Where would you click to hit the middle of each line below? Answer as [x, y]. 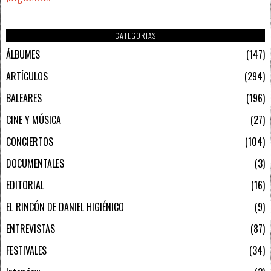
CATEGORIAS [135, 35]
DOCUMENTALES [35, 163]
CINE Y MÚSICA [34, 119]
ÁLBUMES [23, 54]
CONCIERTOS [30, 141]
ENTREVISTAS [31, 228]
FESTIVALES [26, 250]
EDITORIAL [25, 185]
